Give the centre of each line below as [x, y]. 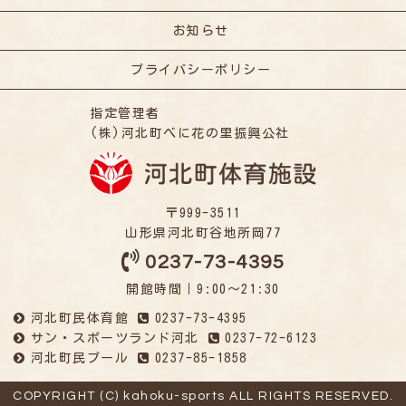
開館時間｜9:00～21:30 [203, 290]
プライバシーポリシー [201, 70]
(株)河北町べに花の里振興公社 [190, 134]
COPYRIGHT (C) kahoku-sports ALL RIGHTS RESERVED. [203, 396]
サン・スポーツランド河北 [115, 338]
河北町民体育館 [79, 319]
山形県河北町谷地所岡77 [203, 233]
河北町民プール [79, 358]
